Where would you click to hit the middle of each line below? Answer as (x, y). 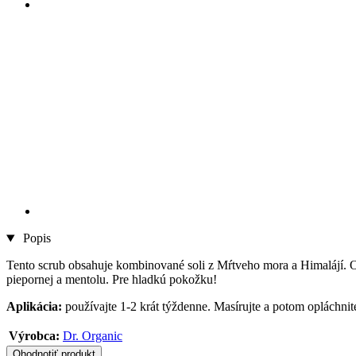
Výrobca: (34, 336)
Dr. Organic (93, 336)
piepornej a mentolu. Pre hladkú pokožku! (112, 280)
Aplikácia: (36, 307)
